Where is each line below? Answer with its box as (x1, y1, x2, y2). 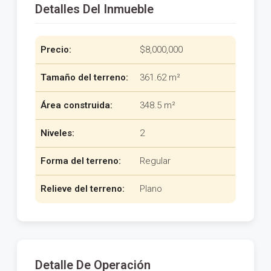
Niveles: (41, 128, 74, 139)
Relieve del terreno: (41, 183, 125, 195)
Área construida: (41, 100, 113, 111)
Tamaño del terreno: (41, 72, 128, 83)
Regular (140, 155, 171, 167)
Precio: (41, 44, 71, 56)
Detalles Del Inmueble (35, 2, 154, 17)
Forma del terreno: (41, 155, 121, 167)
